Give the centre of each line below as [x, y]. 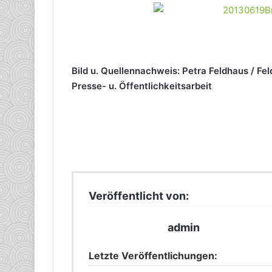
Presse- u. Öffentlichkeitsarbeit [142, 86]
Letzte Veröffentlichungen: [153, 256]
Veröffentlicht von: [139, 196]
